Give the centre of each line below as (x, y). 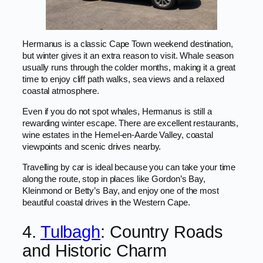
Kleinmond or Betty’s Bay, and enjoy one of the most (121, 190)
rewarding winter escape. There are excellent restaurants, (131, 124)
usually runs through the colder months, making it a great (129, 68)
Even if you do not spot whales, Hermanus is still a (117, 112)
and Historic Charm (95, 250)
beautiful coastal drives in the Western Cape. (106, 202)
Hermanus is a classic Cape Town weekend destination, (128, 44)
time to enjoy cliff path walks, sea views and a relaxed (123, 80)
